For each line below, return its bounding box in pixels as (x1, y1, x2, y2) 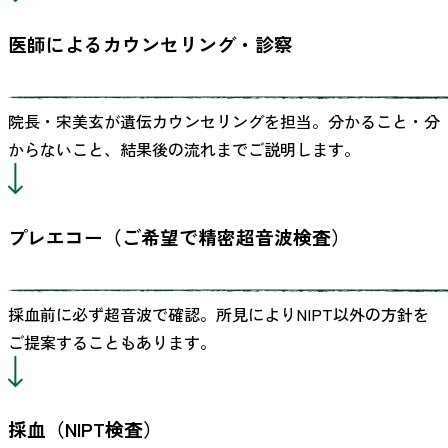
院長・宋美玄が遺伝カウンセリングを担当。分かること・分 (8, 109, 440, 134)
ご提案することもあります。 (8, 329, 216, 354)
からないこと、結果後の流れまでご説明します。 (8, 137, 360, 162)
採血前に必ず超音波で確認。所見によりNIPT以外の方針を (8, 301, 429, 326)
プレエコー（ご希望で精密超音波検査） (8, 222, 350, 250)
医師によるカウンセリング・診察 (8, 30, 293, 58)
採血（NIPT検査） (8, 415, 162, 443)
